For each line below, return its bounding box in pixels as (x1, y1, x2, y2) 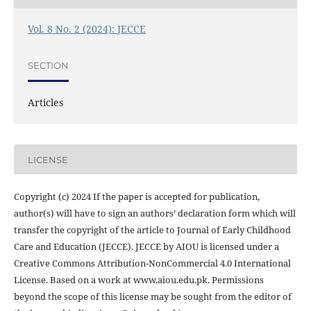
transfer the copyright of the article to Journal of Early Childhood (13, 224, 291, 237)
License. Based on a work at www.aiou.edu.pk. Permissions (13, 274, 264, 287)
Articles (27, 96, 63, 110)
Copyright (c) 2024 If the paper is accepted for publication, (13, 190, 260, 203)
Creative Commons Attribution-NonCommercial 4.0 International (13, 257, 291, 270)
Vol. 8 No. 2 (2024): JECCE (27, 22, 146, 36)
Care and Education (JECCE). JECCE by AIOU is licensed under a (13, 240, 279, 253)
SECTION (27, 59, 69, 71)
